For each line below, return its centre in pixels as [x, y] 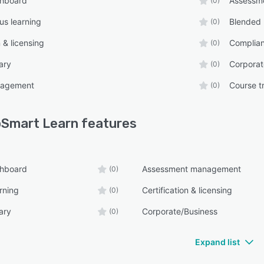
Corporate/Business [180, 212]
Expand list [217, 242]
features [108, 124]
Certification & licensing [187, 190]
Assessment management [192, 169]
